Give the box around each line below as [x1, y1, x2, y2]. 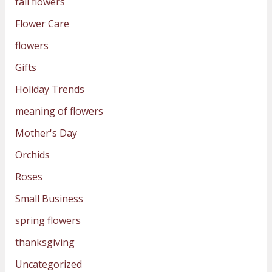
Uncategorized [15, 257, 82, 271]
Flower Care [15, 16, 69, 30]
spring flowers [15, 213, 81, 227]
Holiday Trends [15, 82, 84, 96]
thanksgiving [15, 235, 75, 249]
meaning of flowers [15, 104, 103, 118]
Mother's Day [15, 126, 77, 140]
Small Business [15, 191, 83, 205]
